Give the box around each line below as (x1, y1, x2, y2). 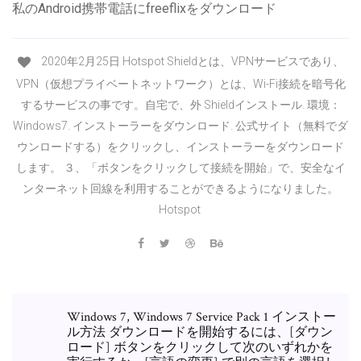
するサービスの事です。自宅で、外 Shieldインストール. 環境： (20, 98, 341, 111)
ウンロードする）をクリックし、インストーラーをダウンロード (17, 139, 344, 153)
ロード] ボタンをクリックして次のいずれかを (67, 338, 333, 356)
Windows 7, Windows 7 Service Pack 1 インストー (67, 308, 336, 326)
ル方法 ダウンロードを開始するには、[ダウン (67, 323, 333, 341)
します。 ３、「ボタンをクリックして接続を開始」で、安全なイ (15, 160, 346, 174)
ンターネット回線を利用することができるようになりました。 (23, 181, 338, 195)
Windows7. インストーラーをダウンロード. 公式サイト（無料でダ (13, 118, 348, 132)
